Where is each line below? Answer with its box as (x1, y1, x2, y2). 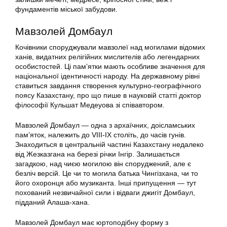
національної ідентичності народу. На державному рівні (15, 72, 200, 81)
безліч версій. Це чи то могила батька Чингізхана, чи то (15, 169, 198, 178)
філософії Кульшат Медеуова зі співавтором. (15, 101, 165, 109)
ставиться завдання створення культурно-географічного (15, 82, 201, 90)
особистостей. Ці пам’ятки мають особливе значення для (15, 62, 205, 71)
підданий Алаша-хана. (15, 198, 90, 207)
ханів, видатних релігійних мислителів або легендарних (15, 53, 200, 61)
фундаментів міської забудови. (15, 5, 118, 14)
